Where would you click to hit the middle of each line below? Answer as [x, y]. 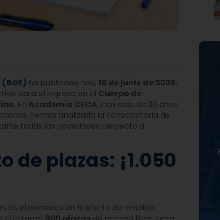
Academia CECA [63, 104]
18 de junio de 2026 [137, 82]
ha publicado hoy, [62, 82]
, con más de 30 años [137, 104]
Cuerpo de [120, 93]
